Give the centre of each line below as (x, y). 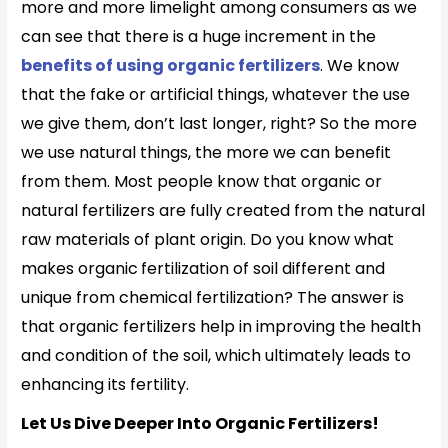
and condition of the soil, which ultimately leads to (216, 355)
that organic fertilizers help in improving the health (221, 326)
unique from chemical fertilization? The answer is (213, 297)
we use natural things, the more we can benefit (206, 152)
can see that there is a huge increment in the (199, 36)
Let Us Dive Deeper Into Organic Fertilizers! (202, 423)
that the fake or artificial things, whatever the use (216, 94)
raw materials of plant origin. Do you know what (208, 239)
